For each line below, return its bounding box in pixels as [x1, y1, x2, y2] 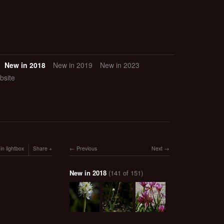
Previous [76, 144, 97, 152]
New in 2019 [52, 60, 92, 70]
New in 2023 [99, 60, 139, 70]
